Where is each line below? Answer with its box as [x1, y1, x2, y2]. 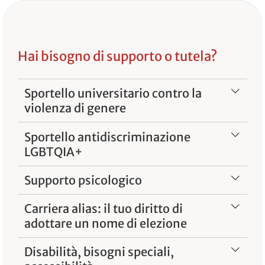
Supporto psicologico [24, 172, 143, 188]
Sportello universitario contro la [24, 86, 202, 101]
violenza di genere [24, 101, 127, 116]
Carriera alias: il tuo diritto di [24, 201, 183, 216]
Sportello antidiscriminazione [24, 129, 191, 144]
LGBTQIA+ [24, 144, 83, 159]
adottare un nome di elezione [24, 216, 188, 231]
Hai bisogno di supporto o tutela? [18, 47, 217, 64]
